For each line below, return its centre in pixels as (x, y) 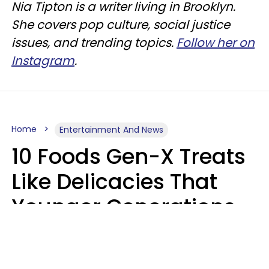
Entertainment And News (111, 129)
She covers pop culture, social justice (121, 24)
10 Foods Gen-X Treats (128, 156)
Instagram (43, 60)
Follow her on (216, 42)
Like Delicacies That (114, 181)
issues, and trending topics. (94, 42)
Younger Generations (123, 207)
